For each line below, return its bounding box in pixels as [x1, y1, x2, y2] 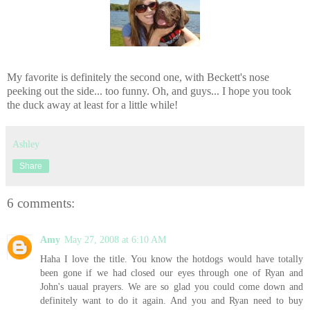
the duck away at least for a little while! [7, 99, 178, 111]
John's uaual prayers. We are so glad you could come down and [40, 280, 303, 292]
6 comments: [7, 196, 75, 211]
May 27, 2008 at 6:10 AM [64, 233, 166, 245]
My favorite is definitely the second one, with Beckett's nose [7, 71, 269, 84]
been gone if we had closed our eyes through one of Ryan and [40, 266, 303, 278]
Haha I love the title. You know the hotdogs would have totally [40, 253, 303, 264]
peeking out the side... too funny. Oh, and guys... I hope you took [7, 85, 291, 98]
